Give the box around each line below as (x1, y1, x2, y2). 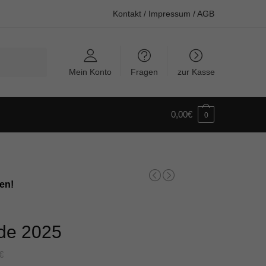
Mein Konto (68, 67, 112, 77)
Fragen (131, 67, 159, 77)
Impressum (148, 9, 191, 18)
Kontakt (113, 9, 141, 18)
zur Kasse (177, 67, 215, 77)
